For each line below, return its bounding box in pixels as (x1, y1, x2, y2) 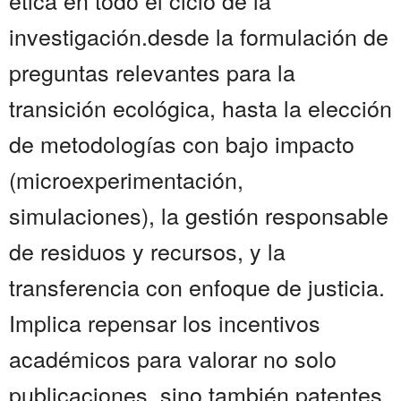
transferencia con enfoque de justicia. (9, 270, 385, 303)
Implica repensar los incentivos (9, 306, 320, 339)
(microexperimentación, (9, 163, 243, 196)
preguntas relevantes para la (9, 55, 295, 89)
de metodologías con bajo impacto (9, 127, 354, 160)
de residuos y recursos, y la (9, 235, 286, 268)
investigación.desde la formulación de (9, 20, 388, 53)
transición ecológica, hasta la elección (9, 91, 392, 124)
